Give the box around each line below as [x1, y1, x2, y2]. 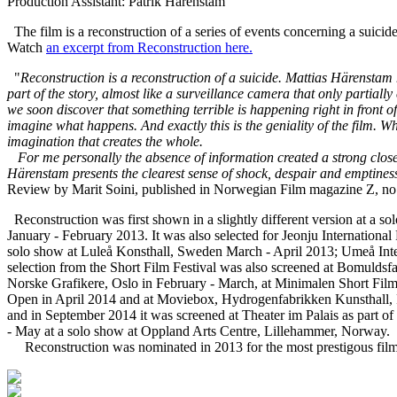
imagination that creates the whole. [7, 134, 203, 150]
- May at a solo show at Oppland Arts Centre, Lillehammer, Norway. [7, 323, 390, 339]
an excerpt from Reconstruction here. [46, 40, 253, 56]
